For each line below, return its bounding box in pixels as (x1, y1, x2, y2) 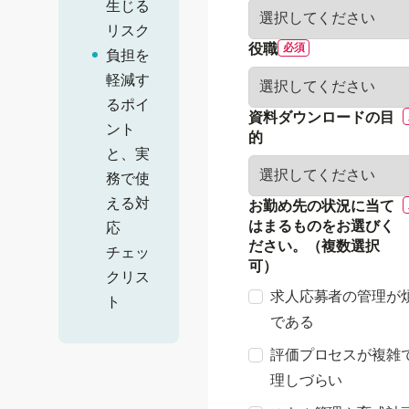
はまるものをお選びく (248, 217, 394, 234)
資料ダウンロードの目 (248, 109, 394, 125)
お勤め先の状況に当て (248, 197, 394, 214)
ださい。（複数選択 (248, 237, 380, 254)
